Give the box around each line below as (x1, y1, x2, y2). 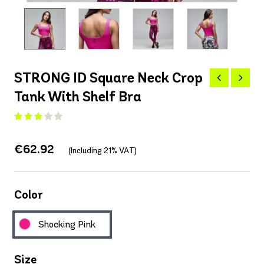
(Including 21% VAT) (68, 146, 137, 156)
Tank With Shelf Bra (14, 88, 141, 105)
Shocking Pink (38, 219, 95, 230)
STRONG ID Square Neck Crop (14, 69, 203, 87)
